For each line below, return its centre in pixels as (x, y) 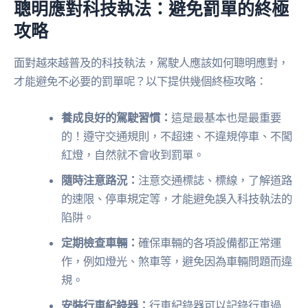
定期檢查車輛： (100, 242)
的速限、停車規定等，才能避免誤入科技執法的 (177, 198)
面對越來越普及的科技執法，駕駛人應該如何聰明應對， (151, 62)
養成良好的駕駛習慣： (117, 117)
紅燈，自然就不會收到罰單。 (133, 154)
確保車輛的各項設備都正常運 (210, 242)
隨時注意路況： (100, 180)
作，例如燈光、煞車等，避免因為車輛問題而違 (177, 261)
